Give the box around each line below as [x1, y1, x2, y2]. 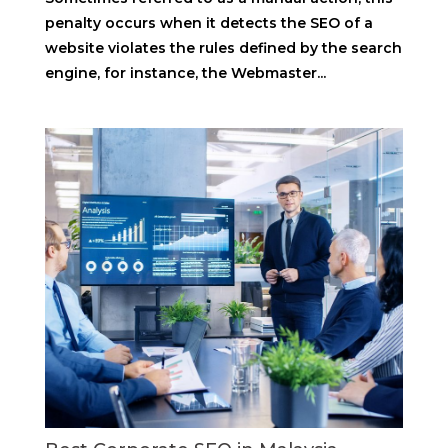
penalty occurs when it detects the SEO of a [44, 14, 373, 32]
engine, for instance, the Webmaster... [44, 64, 326, 82]
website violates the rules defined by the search [44, 39, 402, 57]
